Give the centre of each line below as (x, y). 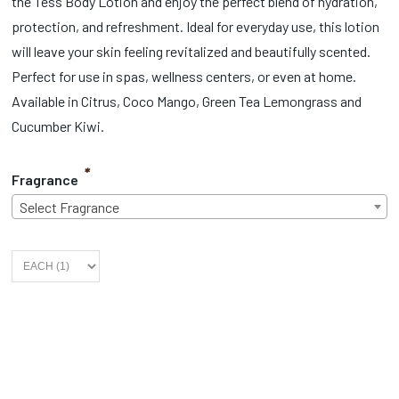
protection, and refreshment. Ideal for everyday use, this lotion (196, 26)
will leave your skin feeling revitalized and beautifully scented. (191, 51)
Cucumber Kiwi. (58, 126)
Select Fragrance (70, 207)
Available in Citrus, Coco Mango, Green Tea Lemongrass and (187, 101)
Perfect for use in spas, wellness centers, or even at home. (184, 76)
